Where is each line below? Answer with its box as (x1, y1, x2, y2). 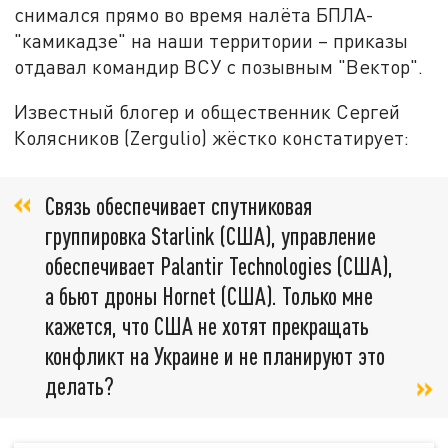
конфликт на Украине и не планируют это (45, 340, 385, 370)
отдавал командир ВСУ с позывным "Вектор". (14, 54, 424, 78)
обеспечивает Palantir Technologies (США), (45, 250, 393, 280)
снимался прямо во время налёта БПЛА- (14, 2, 375, 26)
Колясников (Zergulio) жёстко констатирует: (14, 126, 410, 150)
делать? (45, 370, 114, 400)
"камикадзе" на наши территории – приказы (14, 28, 409, 52)
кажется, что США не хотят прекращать (45, 310, 369, 340)
